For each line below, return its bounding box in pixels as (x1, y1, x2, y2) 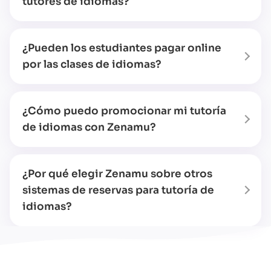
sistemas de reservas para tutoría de (22, 183, 214, 197)
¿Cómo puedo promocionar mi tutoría (22, 104, 226, 117)
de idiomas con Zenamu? (22, 120, 156, 134)
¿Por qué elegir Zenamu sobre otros (22, 167, 212, 180)
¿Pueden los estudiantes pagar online (22, 41, 221, 54)
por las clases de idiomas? (22, 57, 162, 71)
